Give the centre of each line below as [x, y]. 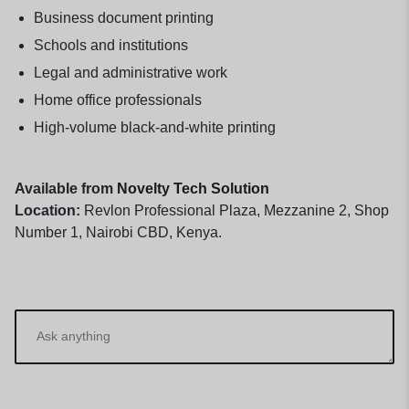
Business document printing [123, 18]
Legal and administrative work [130, 73]
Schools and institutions [110, 46]
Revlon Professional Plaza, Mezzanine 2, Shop [235, 211]
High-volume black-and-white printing [154, 128]
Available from [66, 189]
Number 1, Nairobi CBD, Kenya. [118, 233]
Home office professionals [117, 100]
